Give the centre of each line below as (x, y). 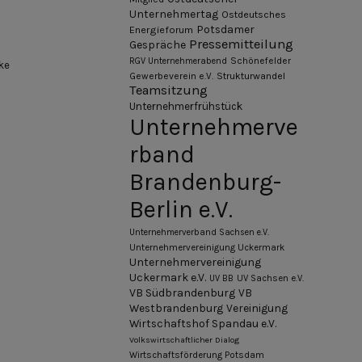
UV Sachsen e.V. (270, 279)
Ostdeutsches (254, 15)
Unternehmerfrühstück (186, 107)
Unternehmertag (174, 15)
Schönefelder (261, 61)
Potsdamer (225, 30)
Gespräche (158, 45)
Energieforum (161, 30)
